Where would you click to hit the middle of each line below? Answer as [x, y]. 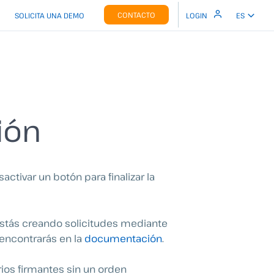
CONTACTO [137, 15]
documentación [123, 238]
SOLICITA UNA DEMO [50, 15]
